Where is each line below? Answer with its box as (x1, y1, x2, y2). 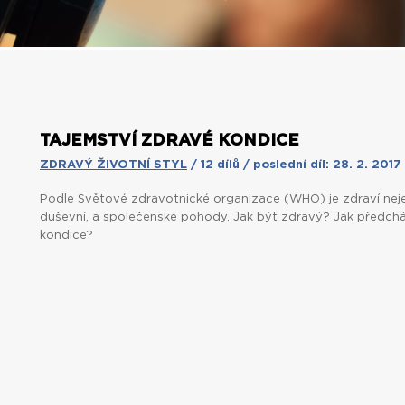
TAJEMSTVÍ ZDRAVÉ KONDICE (40, 133, 299, 149)
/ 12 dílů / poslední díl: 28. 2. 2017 (187, 159, 401, 171)
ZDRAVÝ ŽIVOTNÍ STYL (40, 159, 187, 171)
